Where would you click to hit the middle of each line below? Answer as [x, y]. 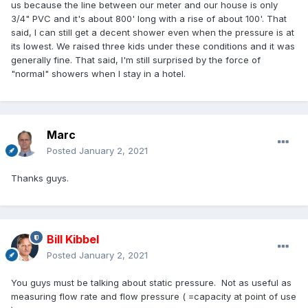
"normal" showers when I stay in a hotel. [100, 74]
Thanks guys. [40, 178]
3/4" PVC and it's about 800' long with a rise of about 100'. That [149, 19]
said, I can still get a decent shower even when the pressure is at [153, 33]
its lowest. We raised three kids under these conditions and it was [153, 46]
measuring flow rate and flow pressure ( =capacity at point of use [154, 297]
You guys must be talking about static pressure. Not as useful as [151, 283]
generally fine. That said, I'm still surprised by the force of [136, 60]
